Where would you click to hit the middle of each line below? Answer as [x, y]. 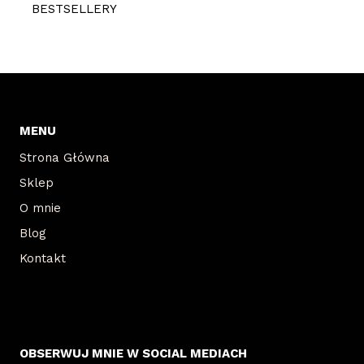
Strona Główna [65, 158]
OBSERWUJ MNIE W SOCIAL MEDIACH [133, 353]
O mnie [40, 208]
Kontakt [43, 259]
